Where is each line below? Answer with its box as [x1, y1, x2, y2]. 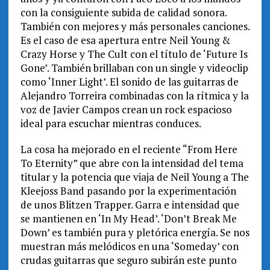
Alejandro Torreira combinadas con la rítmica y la [20, 89, 249, 103]
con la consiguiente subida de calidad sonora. [20, 5, 227, 20]
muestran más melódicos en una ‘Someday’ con [20, 239, 239, 254]
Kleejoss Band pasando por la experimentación [20, 184, 236, 198]
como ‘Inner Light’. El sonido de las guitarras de [20, 75, 239, 89]
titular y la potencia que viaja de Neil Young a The [20, 170, 249, 184]
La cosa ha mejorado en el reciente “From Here [20, 142, 237, 157]
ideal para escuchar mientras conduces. [20, 116, 201, 131]
